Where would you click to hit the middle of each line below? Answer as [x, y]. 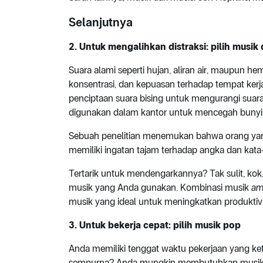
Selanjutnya [101, 23]
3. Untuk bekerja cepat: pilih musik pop [155, 225]
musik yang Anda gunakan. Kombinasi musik [160, 188]
